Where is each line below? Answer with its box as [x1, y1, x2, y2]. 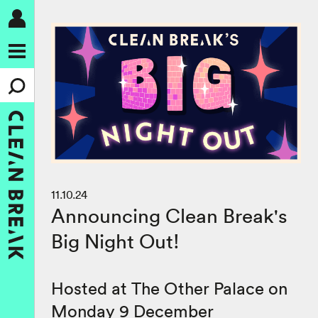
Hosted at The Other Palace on [51, 278, 287, 300]
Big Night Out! [51, 229, 180, 255]
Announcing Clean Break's [51, 203, 287, 229]
